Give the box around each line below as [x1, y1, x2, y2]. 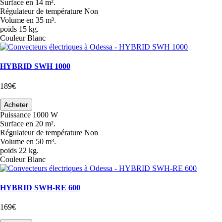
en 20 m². [26, 119, 55, 128]
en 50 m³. [26, 137, 56, 146]
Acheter [4, 100, 28, 109]
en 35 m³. [26, 16, 56, 25]
